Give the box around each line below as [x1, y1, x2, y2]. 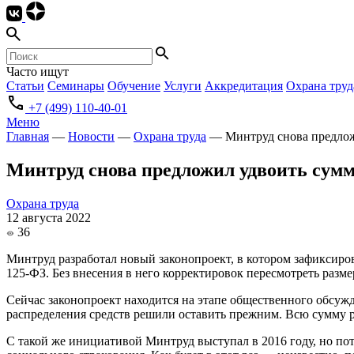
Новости [68, 130, 115, 144]
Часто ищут [6, 65, 69, 79]
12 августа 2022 [6, 211, 91, 225]
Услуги [164, 79, 201, 93]
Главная [6, 130, 49, 144]
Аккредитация [205, 79, 283, 93]
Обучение [107, 79, 160, 93]
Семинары [47, 79, 104, 93]
